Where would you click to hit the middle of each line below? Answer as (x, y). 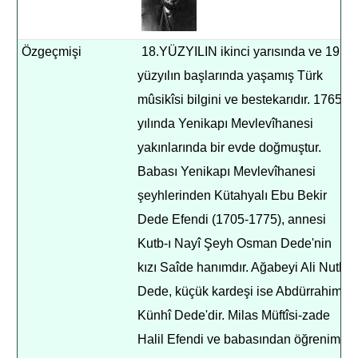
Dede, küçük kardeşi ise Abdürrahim (240, 291)
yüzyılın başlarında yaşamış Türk (231, 76)
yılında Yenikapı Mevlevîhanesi (226, 123)
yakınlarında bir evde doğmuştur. (230, 147)
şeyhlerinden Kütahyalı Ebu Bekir (233, 195)
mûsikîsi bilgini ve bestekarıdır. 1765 (240, 99)
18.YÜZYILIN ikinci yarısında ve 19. (243, 52)
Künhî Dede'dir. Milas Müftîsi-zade (234, 315)
